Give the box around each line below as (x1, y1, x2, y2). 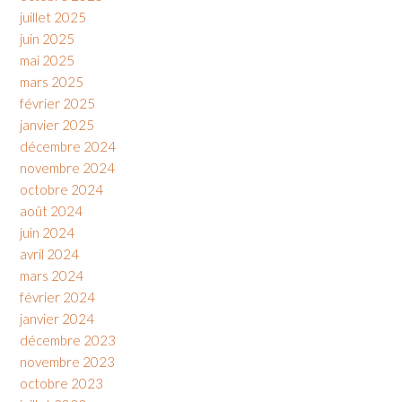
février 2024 (20, 289, 95, 306)
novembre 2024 (20, 160, 115, 177)
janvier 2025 (20, 117, 94, 134)
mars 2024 (20, 267, 83, 284)
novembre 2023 (20, 354, 115, 371)
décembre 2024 (20, 138, 116, 155)
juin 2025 (20, 31, 74, 48)
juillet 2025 (20, 9, 86, 26)
